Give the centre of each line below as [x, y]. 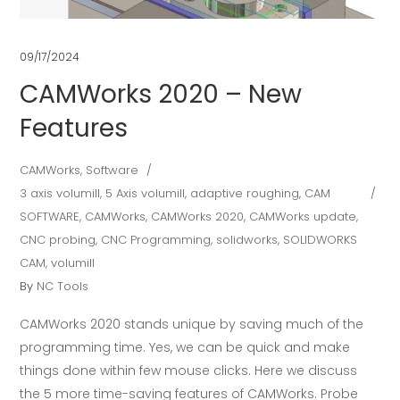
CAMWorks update [303, 217]
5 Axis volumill [146, 194]
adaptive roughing [245, 194]
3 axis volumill [60, 194]
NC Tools [63, 287]
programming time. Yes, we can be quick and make [185, 348]
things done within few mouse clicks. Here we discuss [189, 371]
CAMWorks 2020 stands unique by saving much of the [192, 325]
